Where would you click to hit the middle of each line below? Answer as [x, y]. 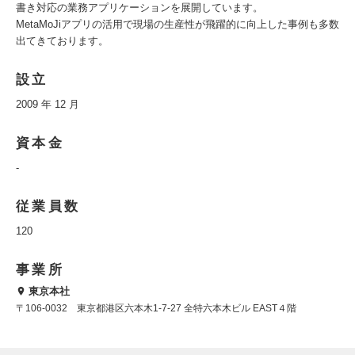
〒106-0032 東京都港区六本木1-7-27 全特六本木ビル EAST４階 [156, 309]
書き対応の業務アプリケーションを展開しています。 [139, 8]
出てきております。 [62, 41]
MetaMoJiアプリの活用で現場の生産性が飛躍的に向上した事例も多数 [177, 24]
